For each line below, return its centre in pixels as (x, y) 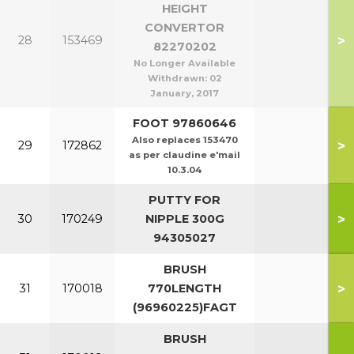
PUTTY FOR (185, 200)
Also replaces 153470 (185, 140)
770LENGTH (185, 288)
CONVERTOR (185, 28)
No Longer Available (185, 63)
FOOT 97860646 (185, 123)
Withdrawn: (178, 78)
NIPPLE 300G (185, 219)
